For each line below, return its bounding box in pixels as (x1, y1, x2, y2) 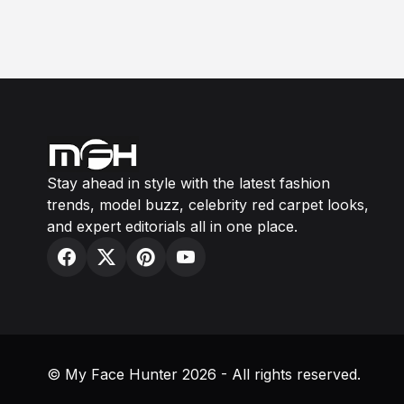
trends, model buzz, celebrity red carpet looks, (47, 196, 369, 215)
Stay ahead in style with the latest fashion (47, 174, 330, 193)
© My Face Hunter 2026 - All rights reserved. (47, 365, 361, 384)
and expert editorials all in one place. (47, 217, 298, 236)
